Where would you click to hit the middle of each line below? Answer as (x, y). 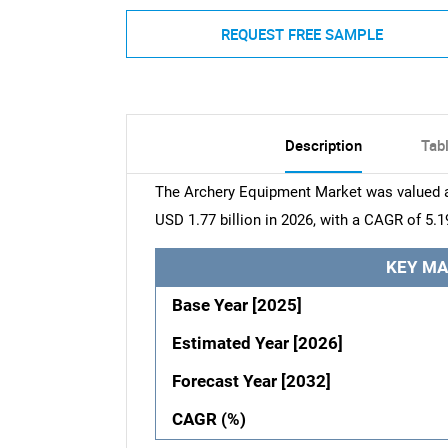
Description (323, 145)
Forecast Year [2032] (252, 382)
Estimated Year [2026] (258, 344)
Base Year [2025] (237, 306)
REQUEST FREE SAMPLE (301, 33)
